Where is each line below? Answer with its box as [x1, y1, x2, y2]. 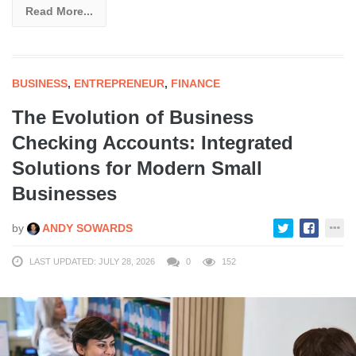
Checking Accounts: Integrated [12, 131, 293, 153]
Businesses [12, 182, 117, 204]
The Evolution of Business [12, 106, 253, 128]
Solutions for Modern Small [12, 157, 262, 179]
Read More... [25, 4, 93, 17]
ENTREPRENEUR [74, 76, 164, 90]
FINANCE [171, 76, 220, 90]
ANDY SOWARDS [40, 221, 133, 234]
